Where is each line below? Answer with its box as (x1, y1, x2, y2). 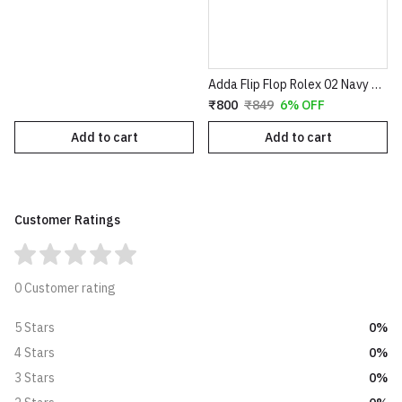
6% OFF (280, 97, 325, 114)
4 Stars (14, 345, 55, 362)
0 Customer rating (14, 280, 116, 297)
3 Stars (14, 370, 55, 387)
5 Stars (14, 319, 55, 336)
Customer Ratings (14, 212, 120, 229)
